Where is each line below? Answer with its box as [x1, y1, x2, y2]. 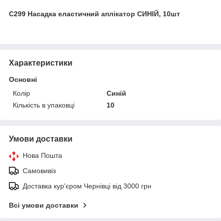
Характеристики [9, 58, 73, 67]
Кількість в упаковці [13, 101, 74, 109]
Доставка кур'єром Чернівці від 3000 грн [23, 182, 151, 190]
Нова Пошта [23, 151, 62, 159]
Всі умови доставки [9, 201, 78, 209]
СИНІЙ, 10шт [135, 9, 180, 18]
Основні [9, 75, 37, 83]
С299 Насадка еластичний [9, 9, 101, 18]
